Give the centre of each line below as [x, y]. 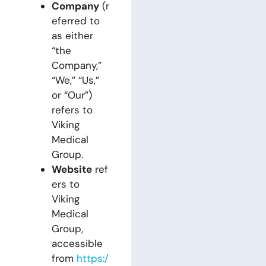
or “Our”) [72, 95]
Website [72, 169]
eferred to [75, 21]
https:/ [91, 258]
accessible [77, 243]
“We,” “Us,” [75, 80]
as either [72, 36]
